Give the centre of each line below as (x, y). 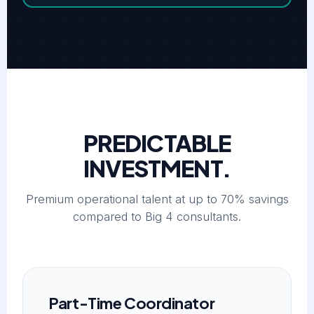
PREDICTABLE (157, 142)
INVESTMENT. (157, 168)
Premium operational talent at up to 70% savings (157, 199)
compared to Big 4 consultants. (157, 217)
